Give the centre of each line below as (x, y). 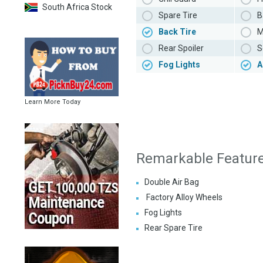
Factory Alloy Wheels (183, 198)
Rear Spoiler (181, 48)
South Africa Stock (77, 7)
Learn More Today (53, 102)
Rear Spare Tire (173, 228)
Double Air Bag (172, 182)
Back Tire (177, 32)
